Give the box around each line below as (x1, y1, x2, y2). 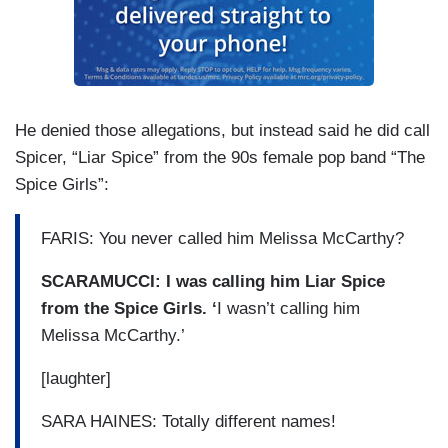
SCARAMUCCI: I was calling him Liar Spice (41, 271, 385, 291)
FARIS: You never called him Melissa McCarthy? (41, 228, 404, 248)
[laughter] (41, 368, 111, 388)
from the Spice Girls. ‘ (41, 298, 217, 318)
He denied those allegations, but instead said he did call (15, 121, 430, 141)
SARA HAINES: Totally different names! (41, 411, 336, 431)
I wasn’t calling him (217, 298, 360, 318)
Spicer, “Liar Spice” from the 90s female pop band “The (15, 148, 425, 168)
